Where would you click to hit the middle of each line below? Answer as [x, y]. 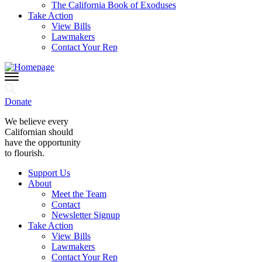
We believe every [37, 121]
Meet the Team [79, 194]
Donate [18, 101]
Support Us [49, 173]
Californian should [39, 132]
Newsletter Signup [86, 215]
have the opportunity [43, 142]
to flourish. [25, 153]
